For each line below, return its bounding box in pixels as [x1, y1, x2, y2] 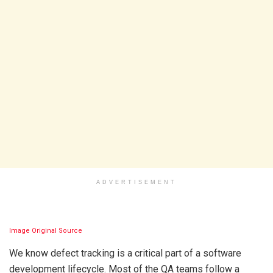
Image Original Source [9, 227, 82, 235]
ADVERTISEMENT [96, 179, 177, 185]
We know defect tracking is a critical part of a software [9, 247, 241, 259]
